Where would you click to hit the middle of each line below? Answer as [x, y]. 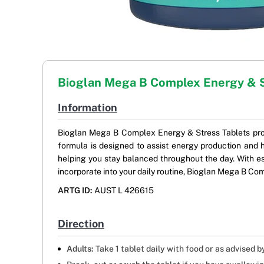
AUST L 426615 [123, 191]
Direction [81, 224]
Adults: [80, 249]
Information [88, 108]
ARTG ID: [75, 191]
